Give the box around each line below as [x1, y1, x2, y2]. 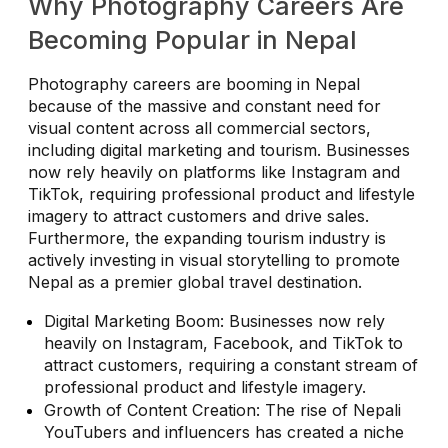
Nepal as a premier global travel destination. [28, 271, 362, 292]
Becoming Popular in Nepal [28, 24, 357, 55]
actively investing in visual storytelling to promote [28, 249, 400, 270]
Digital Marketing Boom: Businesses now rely [44, 310, 385, 331]
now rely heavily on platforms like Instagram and [28, 161, 400, 182]
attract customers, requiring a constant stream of [44, 354, 418, 375]
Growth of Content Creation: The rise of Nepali [44, 399, 401, 420]
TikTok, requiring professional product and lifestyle [28, 183, 415, 204]
